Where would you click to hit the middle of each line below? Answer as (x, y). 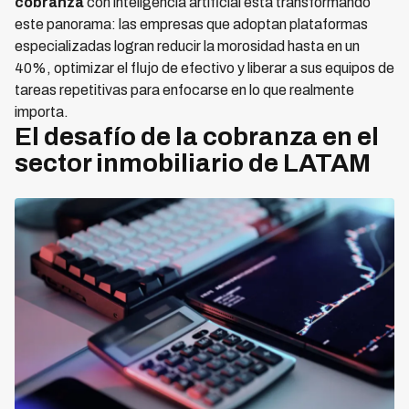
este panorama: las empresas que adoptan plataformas (191, 24)
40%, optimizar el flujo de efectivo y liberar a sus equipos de (204, 68)
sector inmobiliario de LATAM (193, 163)
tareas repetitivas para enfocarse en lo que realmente (184, 90)
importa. (42, 112)
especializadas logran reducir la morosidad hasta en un (187, 46)
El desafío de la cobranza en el (197, 136)
